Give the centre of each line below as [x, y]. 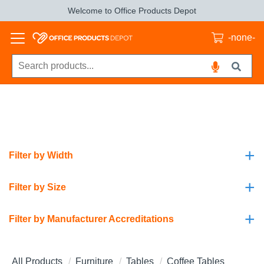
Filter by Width [41, 155]
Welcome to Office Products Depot [132, 11]
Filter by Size [37, 187]
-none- [242, 37]
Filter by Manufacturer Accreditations [91, 219]
